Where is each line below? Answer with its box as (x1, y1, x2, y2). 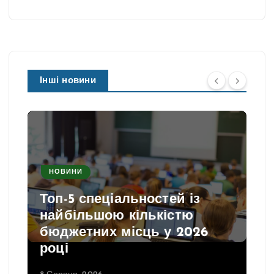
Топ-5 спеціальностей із (40, 192, 201, 207)
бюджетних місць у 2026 (40, 225, 209, 240)
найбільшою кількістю (40, 209, 193, 223)
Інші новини (40, 76, 96, 86)
